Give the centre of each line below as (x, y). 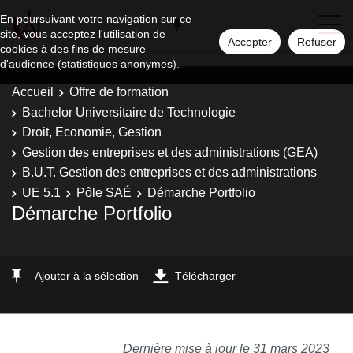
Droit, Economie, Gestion (92, 132)
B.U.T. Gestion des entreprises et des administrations (169, 172)
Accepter (250, 42)
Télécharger (205, 276)
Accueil (33, 92)
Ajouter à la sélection (87, 276)
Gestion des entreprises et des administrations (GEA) (170, 152)
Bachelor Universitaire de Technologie (129, 112)
